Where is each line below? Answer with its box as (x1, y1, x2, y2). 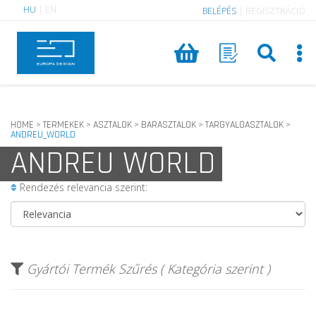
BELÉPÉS (202, 5, 236, 17)
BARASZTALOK (141, 119, 196, 131)
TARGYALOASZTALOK (205, 119, 284, 131)
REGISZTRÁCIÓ (245, 5, 305, 17)
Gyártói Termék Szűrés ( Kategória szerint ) (27, 260, 270, 277)
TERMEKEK (43, 119, 84, 131)
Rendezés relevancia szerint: (17, 181, 147, 194)
